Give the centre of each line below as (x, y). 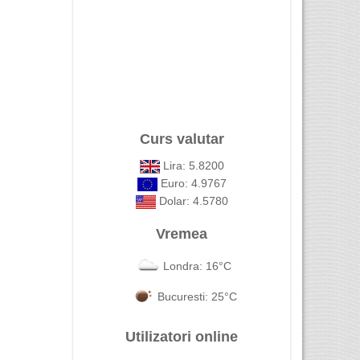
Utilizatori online (182, 337)
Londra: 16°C (197, 266)
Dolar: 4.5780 (192, 201)
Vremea (182, 234)
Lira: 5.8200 (192, 166)
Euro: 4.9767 (192, 183)
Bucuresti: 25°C (197, 296)
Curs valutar (182, 139)
